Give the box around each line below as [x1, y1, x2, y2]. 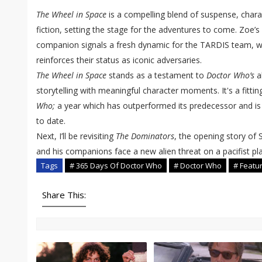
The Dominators [116, 130, 174, 142]
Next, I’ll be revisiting [36, 130, 116, 142]
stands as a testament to [106, 70, 206, 81]
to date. [36, 115, 65, 127]
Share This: [42, 189, 86, 201]
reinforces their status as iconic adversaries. [36, 54, 202, 66]
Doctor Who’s [206, 70, 254, 81]
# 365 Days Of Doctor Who [70, 160, 162, 171]
